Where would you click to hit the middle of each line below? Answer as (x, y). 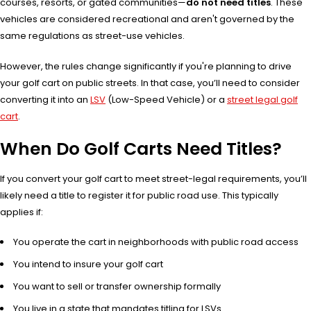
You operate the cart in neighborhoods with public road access (156, 242)
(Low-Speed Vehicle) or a (166, 100)
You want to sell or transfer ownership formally (117, 287)
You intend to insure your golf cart (88, 264)
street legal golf (262, 100)
